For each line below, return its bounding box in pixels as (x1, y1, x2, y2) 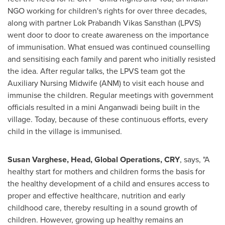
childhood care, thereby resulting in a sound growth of (8, 202, 197, 213)
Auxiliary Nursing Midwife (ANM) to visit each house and (8, 77, 204, 89)
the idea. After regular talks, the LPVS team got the (8, 65, 185, 77)
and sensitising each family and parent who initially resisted (8, 53, 215, 65)
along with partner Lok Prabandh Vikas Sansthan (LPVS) (8, 17, 201, 29)
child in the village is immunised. (8, 126, 122, 137)
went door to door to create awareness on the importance (8, 29, 209, 41)
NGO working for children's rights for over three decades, (8, 5, 207, 17)
